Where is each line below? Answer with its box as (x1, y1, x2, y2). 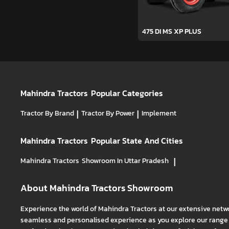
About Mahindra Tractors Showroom (20, 180, 173, 195)
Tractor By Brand (20, 107, 74, 119)
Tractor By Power (81, 107, 134, 119)
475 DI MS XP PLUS (142, 26, 201, 37)
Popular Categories (91, 86, 164, 99)
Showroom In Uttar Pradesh (82, 154, 169, 166)
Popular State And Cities (91, 134, 184, 147)
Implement (142, 107, 176, 119)
